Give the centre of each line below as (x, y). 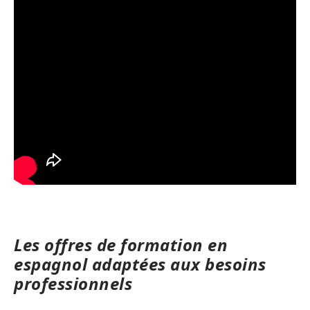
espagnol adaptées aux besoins (140, 264)
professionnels (73, 283)
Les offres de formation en (121, 244)
